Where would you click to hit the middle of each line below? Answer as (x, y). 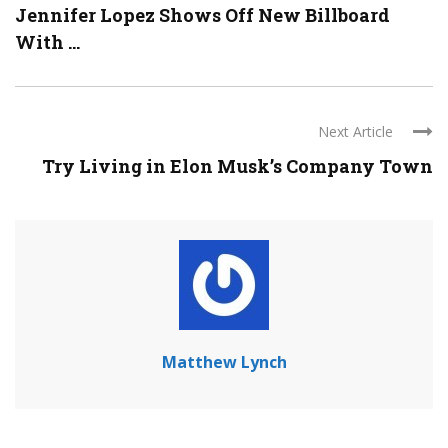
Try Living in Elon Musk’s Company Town (237, 166)
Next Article (355, 131)
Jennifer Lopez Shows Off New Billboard (202, 15)
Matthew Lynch (224, 362)
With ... (47, 42)
